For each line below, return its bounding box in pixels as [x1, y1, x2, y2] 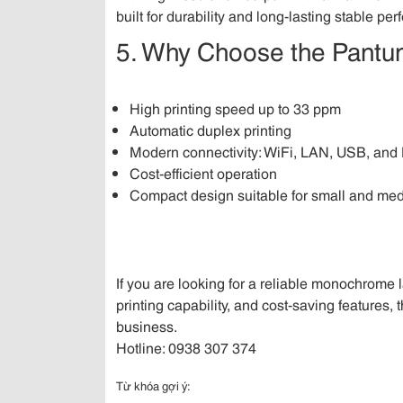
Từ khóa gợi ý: [116, 377, 191, 393]
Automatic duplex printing [130, 119, 291, 139]
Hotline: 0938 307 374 [116, 336, 260, 357]
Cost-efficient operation [130, 162, 277, 183]
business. [116, 315, 177, 336]
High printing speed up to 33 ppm [130, 97, 341, 118]
